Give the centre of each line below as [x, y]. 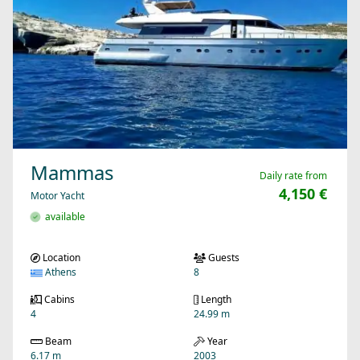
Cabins [58, 300]
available [63, 217]
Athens [59, 272]
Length [215, 300]
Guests [223, 258]
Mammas [72, 173]
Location [60, 258]
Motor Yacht [57, 196]
